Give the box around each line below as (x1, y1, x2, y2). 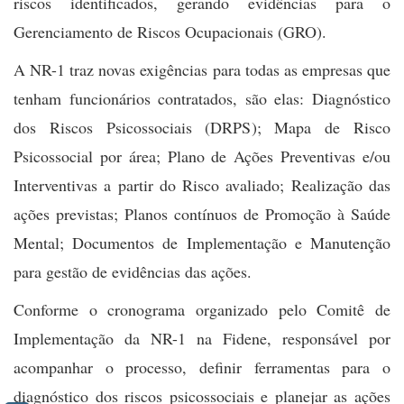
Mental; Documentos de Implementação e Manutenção (14, 231, 390, 253)
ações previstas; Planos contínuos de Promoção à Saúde (14, 202, 390, 225)
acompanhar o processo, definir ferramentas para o (14, 355, 390, 378)
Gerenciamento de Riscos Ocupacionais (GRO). (14, 20, 326, 42)
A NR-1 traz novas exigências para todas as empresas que (14, 58, 390, 80)
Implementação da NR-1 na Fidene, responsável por (14, 326, 390, 349)
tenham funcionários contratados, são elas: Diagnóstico (14, 87, 390, 109)
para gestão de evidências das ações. (14, 260, 257, 282)
